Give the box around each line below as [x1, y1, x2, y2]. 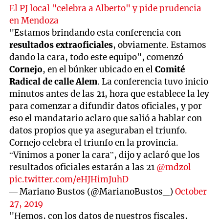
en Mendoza [9, 15, 59, 26]
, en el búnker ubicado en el [43, 64, 155, 75]
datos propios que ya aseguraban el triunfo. [9, 125, 188, 136]
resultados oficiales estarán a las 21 [9, 161, 157, 173]
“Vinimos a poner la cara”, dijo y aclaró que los [9, 149, 200, 160]
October [175, 186, 207, 197]
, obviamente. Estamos [113, 39, 207, 50]
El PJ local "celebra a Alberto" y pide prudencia [9, 2, 202, 14]
